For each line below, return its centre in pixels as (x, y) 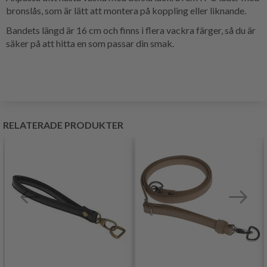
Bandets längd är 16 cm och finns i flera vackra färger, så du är (131, 30)
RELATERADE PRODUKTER (63, 125)
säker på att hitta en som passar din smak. (90, 43)
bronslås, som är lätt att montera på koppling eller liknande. (126, 10)
